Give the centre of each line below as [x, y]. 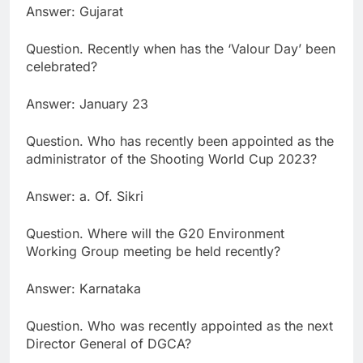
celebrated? [62, 67]
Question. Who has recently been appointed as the [180, 141]
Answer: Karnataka [83, 289]
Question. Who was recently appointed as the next [179, 326]
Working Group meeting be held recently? [153, 252]
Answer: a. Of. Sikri [85, 196]
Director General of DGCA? [109, 344]
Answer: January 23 [87, 104]
